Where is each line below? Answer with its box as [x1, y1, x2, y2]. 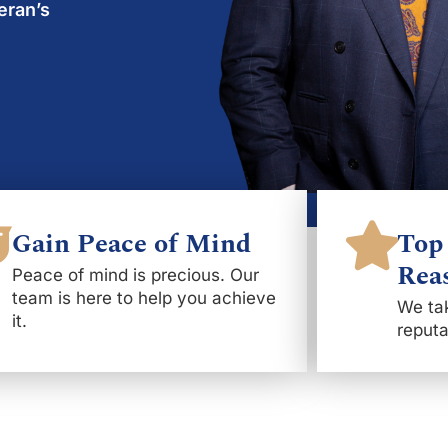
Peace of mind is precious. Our [11, 265, 259, 285]
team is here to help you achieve [11, 288, 276, 308]
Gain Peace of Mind [11, 224, 251, 264]
